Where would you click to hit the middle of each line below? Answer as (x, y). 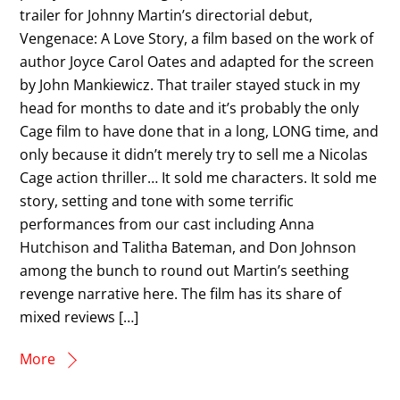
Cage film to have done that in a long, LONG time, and (200, 131)
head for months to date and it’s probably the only (190, 108)
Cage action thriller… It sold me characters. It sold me (199, 177)
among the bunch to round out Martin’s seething (185, 270)
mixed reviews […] (79, 317)
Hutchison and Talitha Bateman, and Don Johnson (188, 247)
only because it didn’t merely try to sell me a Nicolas (194, 154)
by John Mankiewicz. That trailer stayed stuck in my (190, 84)
